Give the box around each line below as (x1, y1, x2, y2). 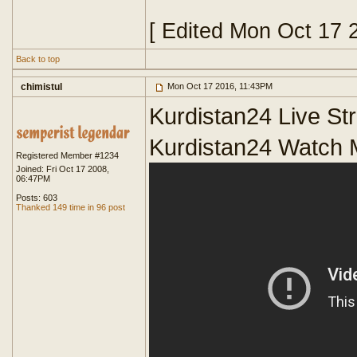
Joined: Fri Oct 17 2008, (16, 164, 109, 174)
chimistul (21, 81, 62, 92)
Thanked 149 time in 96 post (16, 202, 125, 212)
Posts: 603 (16, 193, 57, 202)
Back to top (16, 54, 60, 64)
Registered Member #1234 (16, 151, 119, 160)
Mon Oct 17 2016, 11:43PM (165, 81, 273, 91)
